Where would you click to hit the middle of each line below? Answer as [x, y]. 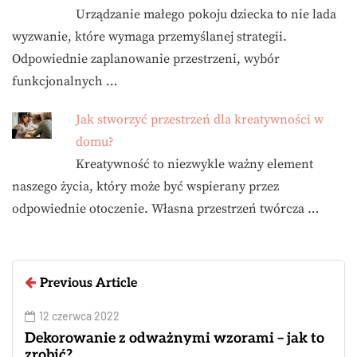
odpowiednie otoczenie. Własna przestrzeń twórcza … [165, 209]
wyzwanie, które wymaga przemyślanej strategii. [149, 37]
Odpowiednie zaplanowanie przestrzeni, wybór [146, 59]
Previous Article [88, 284]
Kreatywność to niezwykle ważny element [194, 165]
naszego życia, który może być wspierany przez [145, 187]
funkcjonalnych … [65, 82]
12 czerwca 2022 [79, 316]
